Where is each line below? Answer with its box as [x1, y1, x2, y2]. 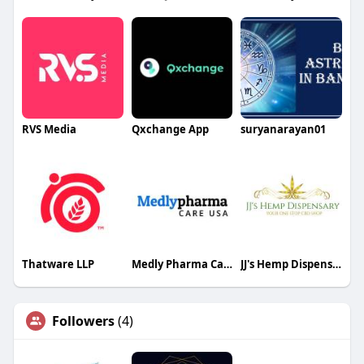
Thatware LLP [21, 256, 94, 271]
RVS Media [21, 122, 76, 137]
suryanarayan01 [240, 122, 327, 137]
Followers [51, 311, 115, 330]
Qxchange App [131, 122, 209, 137]
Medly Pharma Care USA [223, 256, 232, 271]
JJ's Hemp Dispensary [332, 256, 342, 271]
